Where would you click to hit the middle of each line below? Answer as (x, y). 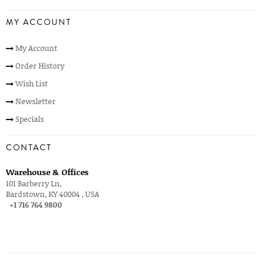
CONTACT (29, 148)
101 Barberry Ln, (34, 183)
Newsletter (35, 101)
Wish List (32, 83)
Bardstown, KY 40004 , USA (53, 194)
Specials (30, 119)
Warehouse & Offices (47, 172)
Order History (40, 66)
